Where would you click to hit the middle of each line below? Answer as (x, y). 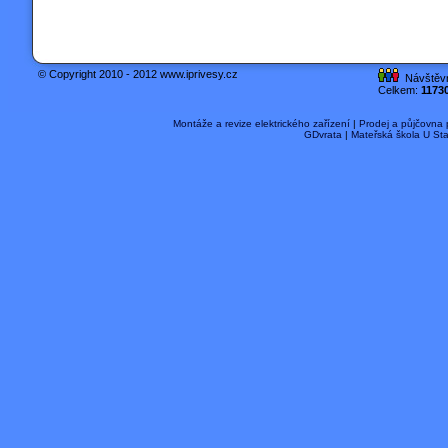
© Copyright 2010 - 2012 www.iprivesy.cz (150, 73)
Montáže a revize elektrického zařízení (261, 123)
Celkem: (399, 89)
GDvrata (322, 134)
